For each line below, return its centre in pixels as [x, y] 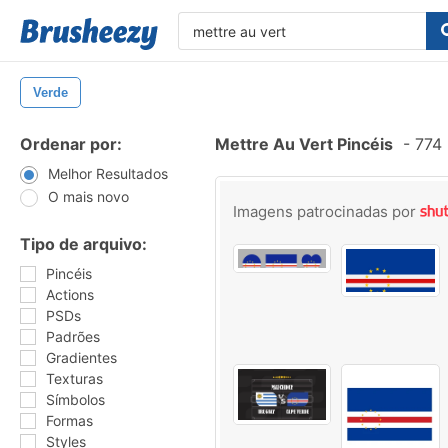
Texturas [74, 378]
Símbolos [75, 399]
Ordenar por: [71, 144]
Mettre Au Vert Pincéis [304, 144]
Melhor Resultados [108, 173]
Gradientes [81, 357]
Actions [70, 294]
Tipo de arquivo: [83, 244]
